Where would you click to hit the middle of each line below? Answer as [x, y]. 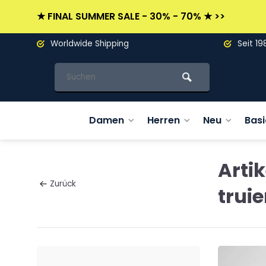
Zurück [63, 183]
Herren [163, 120]
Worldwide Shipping [88, 44]
